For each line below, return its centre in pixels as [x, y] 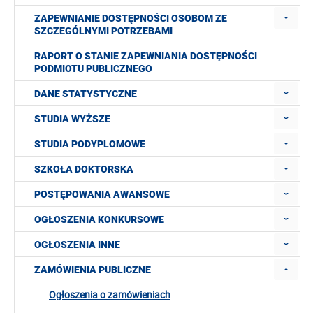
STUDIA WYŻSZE [72, 119]
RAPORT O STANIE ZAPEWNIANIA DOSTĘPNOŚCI [146, 56]
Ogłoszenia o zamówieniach [110, 294]
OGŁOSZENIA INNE [77, 245]
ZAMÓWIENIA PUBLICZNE [93, 270]
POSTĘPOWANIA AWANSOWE [102, 194]
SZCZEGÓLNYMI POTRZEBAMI [103, 31]
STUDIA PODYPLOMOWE [90, 144]
